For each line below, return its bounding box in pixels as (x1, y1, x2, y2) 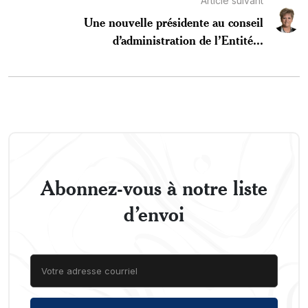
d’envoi (124, 201, 184, 226)
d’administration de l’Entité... (112, 32, 263, 47)
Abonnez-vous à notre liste (41, 175, 267, 200)
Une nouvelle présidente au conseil (83, 14, 263, 30)
